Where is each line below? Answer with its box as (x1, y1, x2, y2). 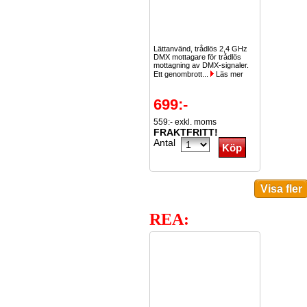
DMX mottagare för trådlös (153, 53, 241, 61)
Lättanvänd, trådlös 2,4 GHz (153, 45, 247, 53)
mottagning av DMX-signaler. (153, 61, 249, 69)
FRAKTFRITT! (153, 127, 218, 138)
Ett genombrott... (153, 70, 210, 78)
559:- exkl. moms (153, 117, 217, 127)
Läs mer (214, 70, 243, 78)
